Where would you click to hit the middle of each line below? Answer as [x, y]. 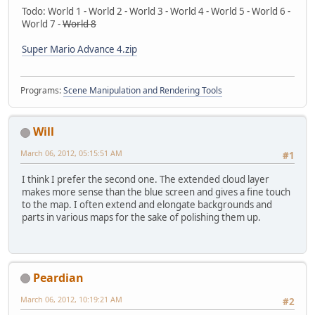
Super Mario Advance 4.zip [79, 49]
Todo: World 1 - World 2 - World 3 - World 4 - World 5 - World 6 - [156, 11]
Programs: [42, 91]
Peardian [58, 277]
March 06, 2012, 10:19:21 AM [71, 299]
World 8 [79, 24]
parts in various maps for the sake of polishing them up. [141, 218]
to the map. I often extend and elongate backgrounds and [147, 205]
